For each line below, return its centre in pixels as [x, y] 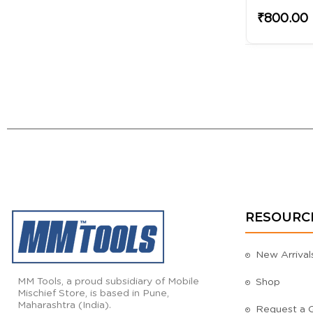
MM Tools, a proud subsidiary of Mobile [108, 282]
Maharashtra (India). [64, 306]
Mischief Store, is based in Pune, [93, 294]
